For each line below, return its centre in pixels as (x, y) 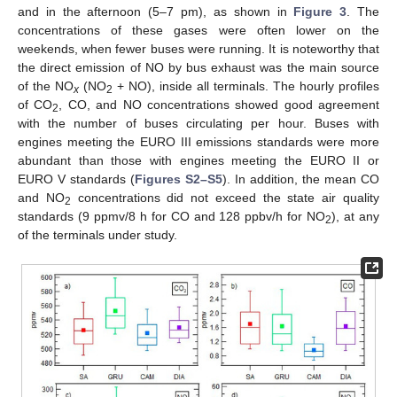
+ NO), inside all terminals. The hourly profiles (246, 86)
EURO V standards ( (76, 179)
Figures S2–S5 (179, 179)
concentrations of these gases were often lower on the (198, 31)
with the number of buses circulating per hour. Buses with (198, 124)
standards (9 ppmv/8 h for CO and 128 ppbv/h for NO (172, 217)
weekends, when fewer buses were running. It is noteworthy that (198, 49)
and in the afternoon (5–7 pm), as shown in (156, 12)
